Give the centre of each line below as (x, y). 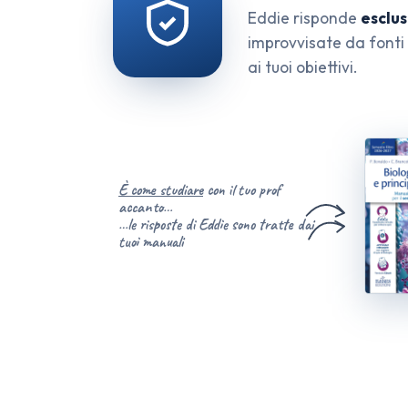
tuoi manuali (151, 242)
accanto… (145, 207)
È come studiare (161, 190)
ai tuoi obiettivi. (303, 67)
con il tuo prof (242, 190)
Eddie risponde (304, 18)
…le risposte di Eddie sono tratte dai (216, 224)
